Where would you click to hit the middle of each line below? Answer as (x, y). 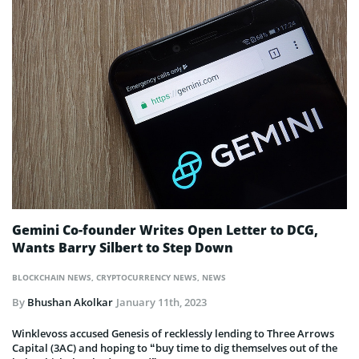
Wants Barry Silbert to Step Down (123, 248)
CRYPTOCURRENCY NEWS (147, 278)
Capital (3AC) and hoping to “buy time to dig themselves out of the (175, 348)
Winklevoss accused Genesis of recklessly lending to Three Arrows (173, 334)
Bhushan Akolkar (70, 303)
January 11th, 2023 (161, 303)
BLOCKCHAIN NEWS (52, 278)
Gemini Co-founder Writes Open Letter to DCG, (165, 230)
